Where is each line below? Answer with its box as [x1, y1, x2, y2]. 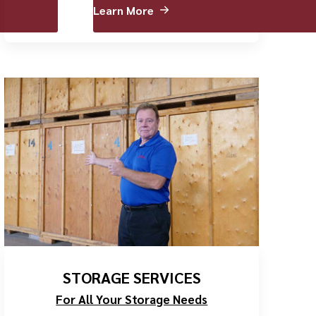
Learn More [93, 2, 154, 18]
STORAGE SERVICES [62, 267, 201, 288]
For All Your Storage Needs [56, 291, 208, 308]
